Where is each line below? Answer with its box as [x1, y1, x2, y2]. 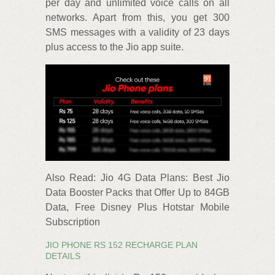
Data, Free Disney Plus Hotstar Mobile [45, 202, 230, 213]
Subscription [45, 217, 100, 228]
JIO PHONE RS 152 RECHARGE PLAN [45, 240, 198, 250]
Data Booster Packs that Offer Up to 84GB [45, 187, 230, 198]
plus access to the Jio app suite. [45, 41, 184, 52]
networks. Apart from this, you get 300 [45, 12, 230, 23]
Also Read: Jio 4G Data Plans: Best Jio [45, 172, 230, 184]
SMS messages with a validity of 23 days [45, 26, 230, 37]
